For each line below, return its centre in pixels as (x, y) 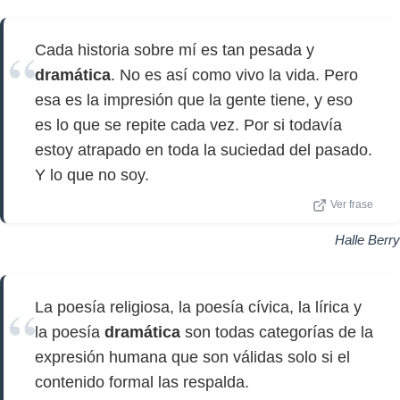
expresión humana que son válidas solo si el (192, 357)
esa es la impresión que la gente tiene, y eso (194, 100)
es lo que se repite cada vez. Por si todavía (188, 125)
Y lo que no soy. (92, 175)
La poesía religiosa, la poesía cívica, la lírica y (198, 307)
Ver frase (352, 204)
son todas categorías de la (277, 332)
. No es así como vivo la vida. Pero (234, 75)
